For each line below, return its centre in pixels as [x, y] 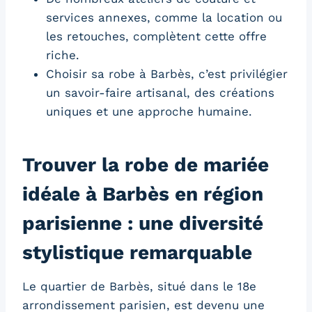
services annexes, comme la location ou [164, 18]
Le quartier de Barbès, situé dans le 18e [139, 287]
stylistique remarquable [137, 253]
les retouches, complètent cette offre [156, 37]
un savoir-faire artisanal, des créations [160, 93]
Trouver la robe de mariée [146, 165]
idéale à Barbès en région [143, 194]
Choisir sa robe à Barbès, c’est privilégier [167, 74]
